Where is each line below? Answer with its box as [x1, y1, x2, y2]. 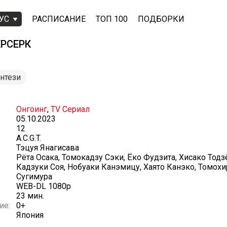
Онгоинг [16, 104, 47, 114]
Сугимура [16, 172, 52, 181]
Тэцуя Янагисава [16, 143, 79, 153]
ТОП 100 [96, 14, 128, 24]
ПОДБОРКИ [138, 14, 184, 24]
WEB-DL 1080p [16, 181, 71, 191]
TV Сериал [51, 104, 90, 114]
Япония [16, 210, 44, 220]
